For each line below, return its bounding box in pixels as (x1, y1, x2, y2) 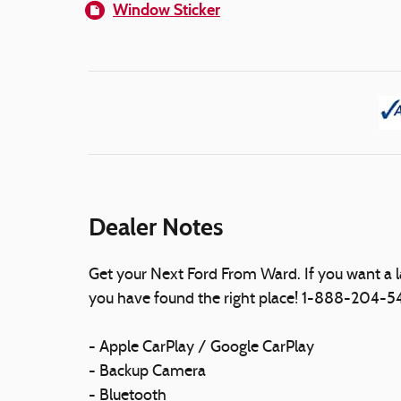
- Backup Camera (89, 363, 206, 380)
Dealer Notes (89, 211, 223, 242)
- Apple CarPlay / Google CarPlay (89, 338, 314, 356)
